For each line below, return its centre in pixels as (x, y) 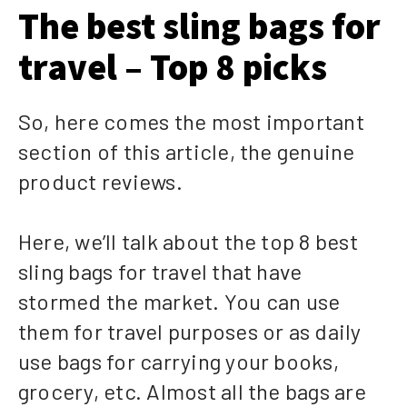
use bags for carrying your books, (179, 362)
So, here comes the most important (191, 122)
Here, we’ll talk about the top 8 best (188, 242)
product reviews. (100, 182)
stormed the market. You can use (179, 302)
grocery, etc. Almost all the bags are (192, 392)
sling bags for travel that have (160, 272)
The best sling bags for (199, 27)
